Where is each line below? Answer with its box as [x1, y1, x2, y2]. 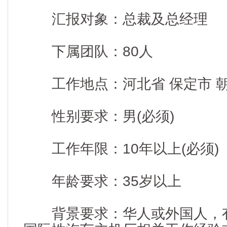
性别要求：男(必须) [23, 108, 174, 124]
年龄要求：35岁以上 [23, 173, 181, 189]
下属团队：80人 [23, 44, 153, 59]
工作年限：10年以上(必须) [23, 141, 219, 157]
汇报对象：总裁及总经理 [23, 11, 208, 27]
